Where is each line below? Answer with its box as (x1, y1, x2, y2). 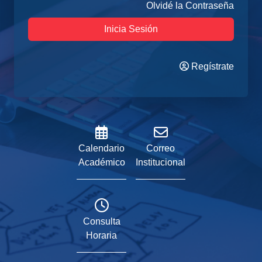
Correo (146, 143, 175, 154)
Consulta (82, 216, 120, 227)
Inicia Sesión (104, 24, 158, 35)
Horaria (86, 230, 117, 241)
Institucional (136, 157, 185, 168)
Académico (78, 157, 125, 168)
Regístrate (189, 61, 234, 72)
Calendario (78, 143, 125, 154)
